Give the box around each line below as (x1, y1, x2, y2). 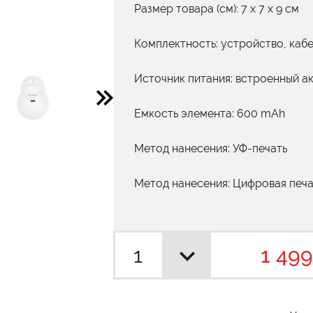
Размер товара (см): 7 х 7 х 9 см (134, 2, 299, 15)
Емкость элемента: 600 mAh (134, 107, 285, 120)
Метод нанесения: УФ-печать (134, 142, 287, 155)
